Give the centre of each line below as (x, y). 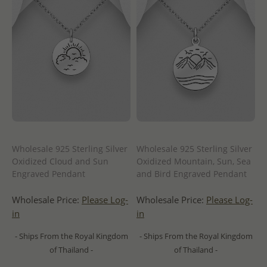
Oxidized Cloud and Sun (60, 161)
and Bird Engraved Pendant (192, 173)
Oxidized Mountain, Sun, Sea (194, 161)
